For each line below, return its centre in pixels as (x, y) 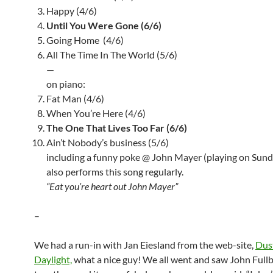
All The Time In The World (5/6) (112, 54)
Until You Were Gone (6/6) (104, 25)
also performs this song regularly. (115, 171)
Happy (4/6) (72, 10)
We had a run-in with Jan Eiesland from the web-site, (145, 244)
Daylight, (53, 259)
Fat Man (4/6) (75, 98)
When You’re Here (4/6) (96, 113)
